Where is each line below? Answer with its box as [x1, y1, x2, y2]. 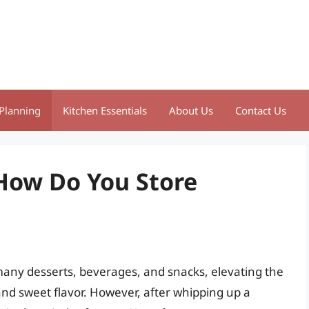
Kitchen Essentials [63, 103, 147, 117]
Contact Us [235, 103, 286, 117]
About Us [169, 103, 213, 117]
